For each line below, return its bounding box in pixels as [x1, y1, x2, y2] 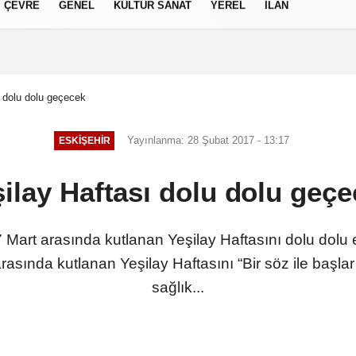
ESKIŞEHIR [58, 135, 110, 146]
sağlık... [152, 279, 204, 296]
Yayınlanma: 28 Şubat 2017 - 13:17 [127, 134, 290, 147]
